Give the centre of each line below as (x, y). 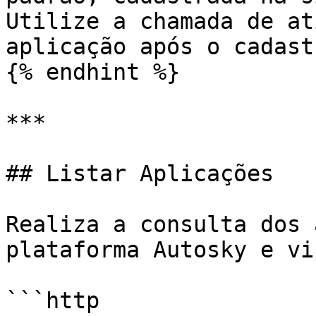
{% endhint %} (93, 72)
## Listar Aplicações (140, 174)
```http (53, 300)
